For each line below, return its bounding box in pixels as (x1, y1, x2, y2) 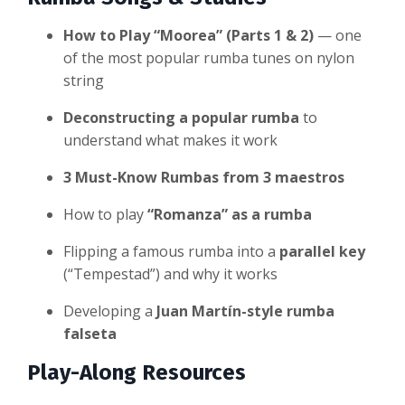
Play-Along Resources (27, 360, 246, 386)
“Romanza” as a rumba (147, 204, 312, 225)
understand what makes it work (63, 130, 278, 151)
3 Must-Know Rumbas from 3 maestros (63, 167, 344, 188)
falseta (63, 324, 117, 344)
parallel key (279, 241, 365, 262)
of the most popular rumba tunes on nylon (63, 48, 354, 69)
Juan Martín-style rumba (156, 301, 334, 322)
